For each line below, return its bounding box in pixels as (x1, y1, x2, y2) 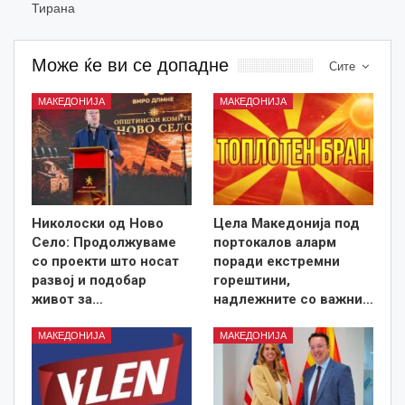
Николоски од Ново (32, 214, 164, 231)
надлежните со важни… (213, 290, 373, 307)
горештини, (213, 271, 290, 288)
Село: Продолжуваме (32, 233, 176, 250)
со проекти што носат (32, 252, 179, 269)
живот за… (32, 290, 103, 307)
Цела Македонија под (213, 214, 360, 231)
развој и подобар (32, 271, 146, 288)
